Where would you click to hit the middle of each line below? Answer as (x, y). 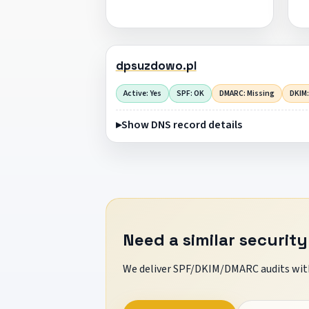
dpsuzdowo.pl (156, 66)
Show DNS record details (181, 124)
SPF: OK (190, 93)
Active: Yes (142, 93)
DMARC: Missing (247, 93)
